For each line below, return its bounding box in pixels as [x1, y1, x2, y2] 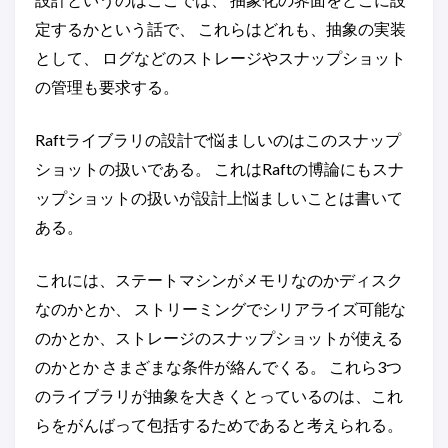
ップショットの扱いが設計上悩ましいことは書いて [35, 188, 403, 207]
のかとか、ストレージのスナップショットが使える [35, 328, 403, 347]
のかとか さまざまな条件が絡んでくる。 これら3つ [35, 357, 402, 376]
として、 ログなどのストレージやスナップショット [35, 48, 406, 67]
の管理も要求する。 [35, 77, 179, 96]
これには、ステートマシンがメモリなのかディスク [35, 270, 403, 289]
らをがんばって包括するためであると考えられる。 [35, 415, 403, 434]
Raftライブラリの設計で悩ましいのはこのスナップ [35, 130, 401, 149]
